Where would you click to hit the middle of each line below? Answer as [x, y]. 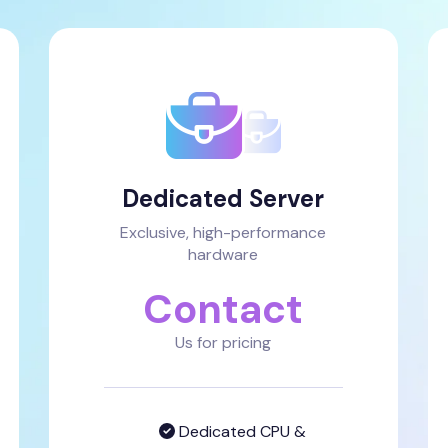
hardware [223, 254]
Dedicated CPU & [240, 431]
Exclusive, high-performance [223, 232]
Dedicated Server [223, 198]
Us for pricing [223, 342]
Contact [223, 309]
